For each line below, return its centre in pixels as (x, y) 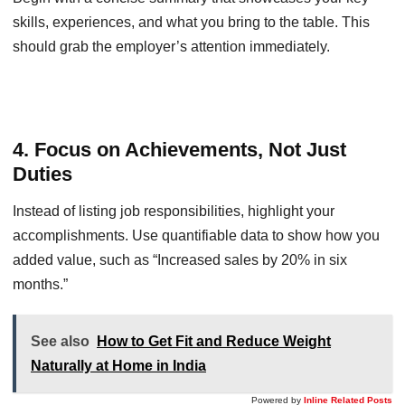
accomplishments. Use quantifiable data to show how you (196, 235)
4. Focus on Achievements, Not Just (179, 150)
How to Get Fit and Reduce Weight (214, 341)
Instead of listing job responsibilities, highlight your (174, 211)
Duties (42, 174)
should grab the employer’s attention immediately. (171, 47)
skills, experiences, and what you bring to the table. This (191, 22)
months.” (40, 284)
